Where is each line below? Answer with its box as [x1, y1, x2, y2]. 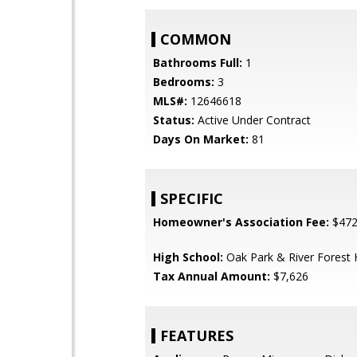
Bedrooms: [153, 74, 214, 89]
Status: [153, 112, 194, 127]
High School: [153, 249, 223, 265]
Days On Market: [153, 131, 249, 147]
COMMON [160, 29, 231, 49]
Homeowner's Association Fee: [153, 214, 329, 229]
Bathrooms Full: [153, 55, 242, 70]
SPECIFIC [160, 189, 223, 208]
